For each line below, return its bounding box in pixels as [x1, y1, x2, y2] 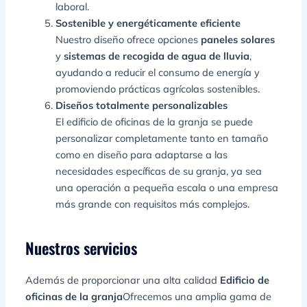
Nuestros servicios [25, 236, 138, 260]
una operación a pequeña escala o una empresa [56, 181, 279, 195]
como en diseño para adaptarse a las [56, 148, 228, 162]
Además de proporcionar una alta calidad [25, 273, 221, 287]
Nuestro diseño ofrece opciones [56, 33, 201, 47]
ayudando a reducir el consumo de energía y [56, 66, 260, 79]
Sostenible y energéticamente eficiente [56, 16, 241, 30]
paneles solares [201, 33, 275, 47]
